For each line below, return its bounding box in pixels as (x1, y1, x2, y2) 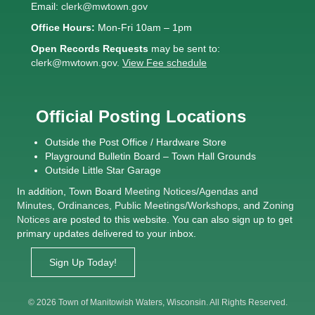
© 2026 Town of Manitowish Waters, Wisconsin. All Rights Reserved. (27, 297, 288, 307)
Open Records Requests (31, 42, 148, 54)
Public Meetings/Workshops (115, 199, 238, 211)
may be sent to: (148, 42, 220, 54)
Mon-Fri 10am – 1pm (95, 21, 192, 33)
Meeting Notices (124, 185, 196, 197)
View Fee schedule (122, 56, 207, 68)
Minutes (17, 199, 52, 211)
